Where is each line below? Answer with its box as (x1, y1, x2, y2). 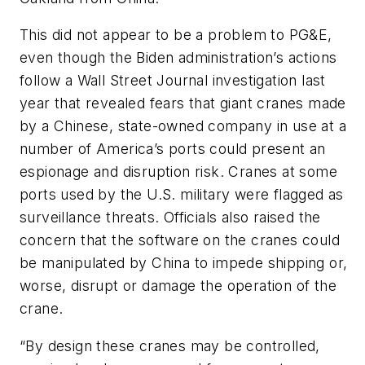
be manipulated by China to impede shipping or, (20, 254, 348, 272)
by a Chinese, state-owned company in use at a (20, 117, 346, 135)
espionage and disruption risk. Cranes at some (20, 163, 337, 181)
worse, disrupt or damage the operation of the (20, 277, 336, 295)
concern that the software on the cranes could (20, 231, 340, 249)
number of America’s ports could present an (20, 140, 326, 158)
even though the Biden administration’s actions (20, 49, 337, 67)
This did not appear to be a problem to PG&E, (20, 26, 332, 44)
